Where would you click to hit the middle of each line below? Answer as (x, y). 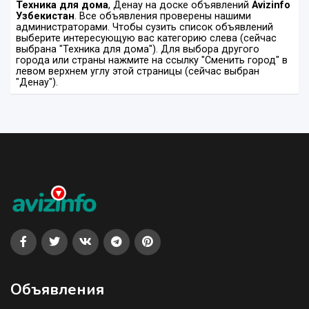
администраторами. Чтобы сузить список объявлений (144, 27)
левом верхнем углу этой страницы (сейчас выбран (138, 71)
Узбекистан (45, 16)
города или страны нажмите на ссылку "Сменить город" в (152, 60)
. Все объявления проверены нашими (163, 16)
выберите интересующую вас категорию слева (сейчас (146, 38)
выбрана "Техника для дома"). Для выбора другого (138, 49)
